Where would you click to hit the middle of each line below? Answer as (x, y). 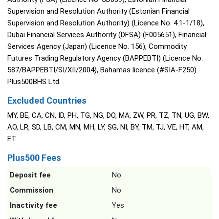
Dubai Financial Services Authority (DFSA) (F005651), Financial (107, 35)
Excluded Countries (47, 101)
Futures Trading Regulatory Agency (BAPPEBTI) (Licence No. (105, 58)
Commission (32, 190)
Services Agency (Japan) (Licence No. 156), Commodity (97, 47)
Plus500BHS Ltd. (34, 82)
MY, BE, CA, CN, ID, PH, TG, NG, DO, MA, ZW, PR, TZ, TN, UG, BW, (108, 116)
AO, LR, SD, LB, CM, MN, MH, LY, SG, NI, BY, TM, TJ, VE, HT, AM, (106, 127)
